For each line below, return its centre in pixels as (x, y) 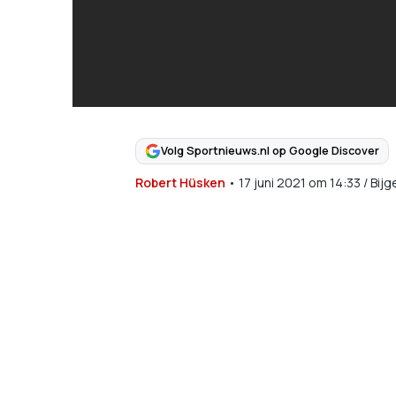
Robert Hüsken (180, 182)
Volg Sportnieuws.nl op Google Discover (270, 151)
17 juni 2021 (272, 182)
